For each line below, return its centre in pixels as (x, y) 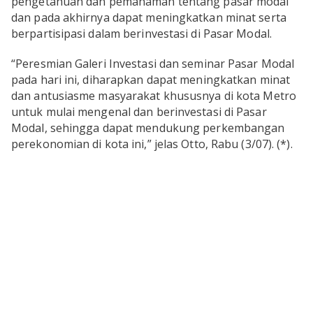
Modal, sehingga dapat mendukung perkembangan (148, 128)
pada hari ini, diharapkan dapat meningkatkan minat (151, 80)
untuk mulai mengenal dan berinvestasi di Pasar (139, 112)
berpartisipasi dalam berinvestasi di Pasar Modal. (141, 34)
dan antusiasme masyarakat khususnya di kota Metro (154, 96)
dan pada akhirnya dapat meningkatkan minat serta (149, 17)
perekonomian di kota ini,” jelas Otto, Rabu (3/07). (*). (152, 144)
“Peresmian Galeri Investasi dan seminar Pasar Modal (153, 64)
